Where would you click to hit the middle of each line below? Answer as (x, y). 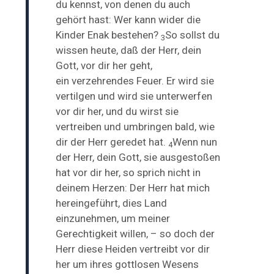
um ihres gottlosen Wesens (136, 264)
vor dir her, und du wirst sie (117, 111)
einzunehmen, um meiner (113, 218)
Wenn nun (195, 142)
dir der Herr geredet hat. (112, 142)
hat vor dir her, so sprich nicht (124, 172)
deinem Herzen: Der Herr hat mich (133, 187)
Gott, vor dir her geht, (104, 65)
